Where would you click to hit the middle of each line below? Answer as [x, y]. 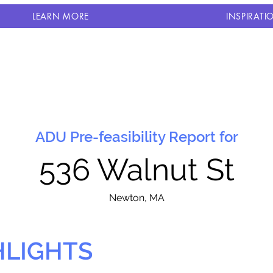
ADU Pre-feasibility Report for [136, 137]
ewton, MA [140, 198]
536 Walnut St [136, 170]
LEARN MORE [60, 16]
